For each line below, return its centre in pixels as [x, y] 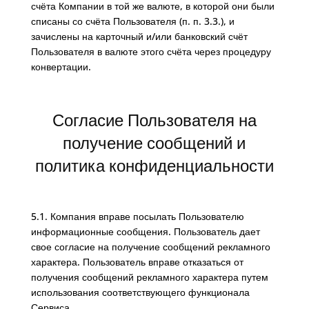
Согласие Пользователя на [154, 120]
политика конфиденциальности [154, 166]
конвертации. [61, 67]
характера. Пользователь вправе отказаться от [137, 262]
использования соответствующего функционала [140, 292]
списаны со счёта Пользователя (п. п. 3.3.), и [132, 21]
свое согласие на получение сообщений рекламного [150, 247]
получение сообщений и [154, 143]
